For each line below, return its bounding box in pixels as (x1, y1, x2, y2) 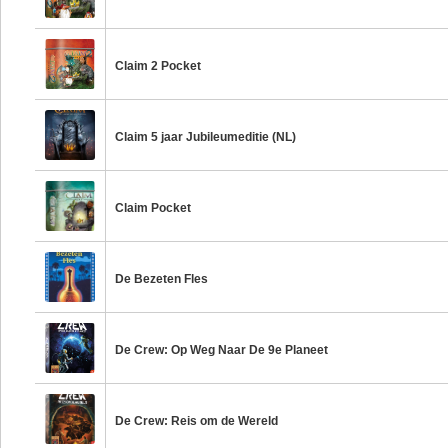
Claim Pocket (115, 201, 192, 215)
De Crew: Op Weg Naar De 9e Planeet (115, 343, 329, 357)
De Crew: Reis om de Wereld (115, 414, 279, 428)
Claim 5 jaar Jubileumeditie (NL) (115, 130, 297, 144)
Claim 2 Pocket (115, 59, 202, 73)
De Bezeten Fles (115, 272, 209, 286)
